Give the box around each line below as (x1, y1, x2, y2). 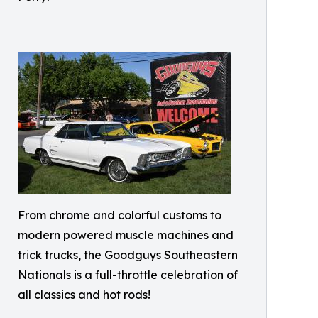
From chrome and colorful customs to (18, 208, 221, 222)
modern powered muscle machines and (18, 228, 234, 242)
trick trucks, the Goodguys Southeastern (18, 248, 238, 262)
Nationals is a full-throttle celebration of (18, 268, 238, 282)
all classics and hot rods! (18, 287, 150, 302)
